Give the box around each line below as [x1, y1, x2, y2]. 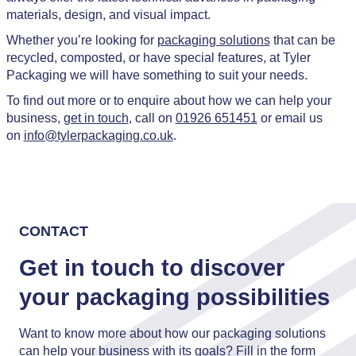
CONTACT [19, 223, 88, 239]
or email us [257, 111, 323, 125]
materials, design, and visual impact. [6, 8, 211, 21]
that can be [269, 33, 335, 47]
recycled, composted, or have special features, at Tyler [6, 51, 311, 64]
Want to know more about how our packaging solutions [19, 327, 326, 340]
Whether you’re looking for [6, 33, 157, 47]
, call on [128, 111, 176, 125]
